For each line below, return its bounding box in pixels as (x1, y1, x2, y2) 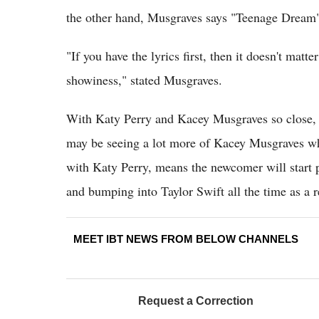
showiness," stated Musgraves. (66, 71, 222, 89)
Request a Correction (138, 295, 253, 308)
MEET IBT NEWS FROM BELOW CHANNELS (73, 233, 298, 246)
